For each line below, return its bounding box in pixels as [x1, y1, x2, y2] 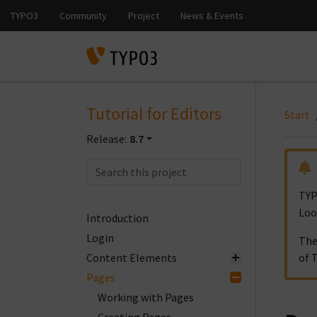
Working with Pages [98, 290, 194, 304]
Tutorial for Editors [86, 103, 221, 125]
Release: [86, 132, 127, 146]
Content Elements [86, 250, 177, 265]
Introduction [86, 211, 149, 225]
